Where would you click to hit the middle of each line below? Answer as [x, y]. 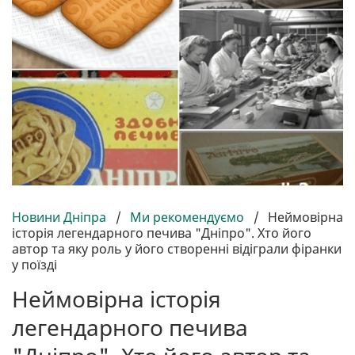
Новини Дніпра [61, 217]
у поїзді [34, 264]
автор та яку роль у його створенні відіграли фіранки [177, 248]
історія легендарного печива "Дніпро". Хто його [162, 233]
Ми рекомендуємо [187, 217]
